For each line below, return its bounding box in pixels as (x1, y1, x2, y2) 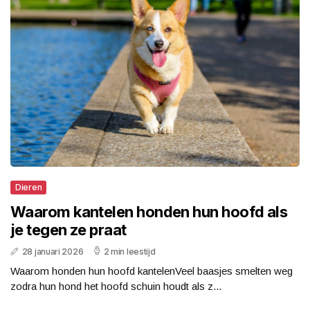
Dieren (15, 182, 42, 193)
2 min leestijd (103, 246, 156, 257)
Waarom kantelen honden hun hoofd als (10, 203, 288, 221)
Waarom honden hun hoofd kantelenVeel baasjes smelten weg (10, 265, 293, 277)
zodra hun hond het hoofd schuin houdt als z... (10, 280, 221, 293)
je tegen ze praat (10, 221, 127, 239)
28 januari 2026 (21, 246, 84, 257)
